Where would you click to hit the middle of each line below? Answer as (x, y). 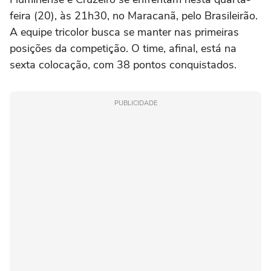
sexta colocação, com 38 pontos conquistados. (123, 65)
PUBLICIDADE (135, 103)
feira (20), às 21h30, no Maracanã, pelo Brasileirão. (134, 16)
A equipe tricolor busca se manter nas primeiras (124, 32)
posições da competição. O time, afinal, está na (123, 49)
